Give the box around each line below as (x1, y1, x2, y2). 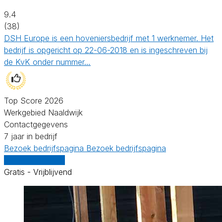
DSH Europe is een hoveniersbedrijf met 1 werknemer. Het (4, 33, 214, 43)
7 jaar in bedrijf (4, 131, 57, 141)
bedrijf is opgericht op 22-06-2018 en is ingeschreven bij (4, 45, 208, 55)
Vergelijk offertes (4, 155, 65, 165)
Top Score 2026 (4, 95, 63, 106)
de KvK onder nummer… (4, 56, 91, 67)
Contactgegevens (4, 119, 68, 129)
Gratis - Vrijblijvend (4, 166, 72, 177)
